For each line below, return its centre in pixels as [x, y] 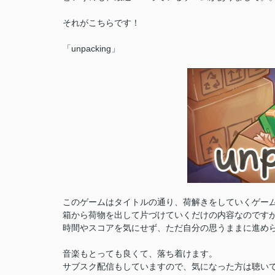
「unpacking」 [91, 48]
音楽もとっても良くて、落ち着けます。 [140, 254]
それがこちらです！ [101, 23]
